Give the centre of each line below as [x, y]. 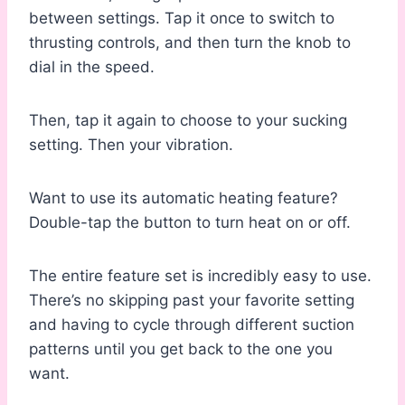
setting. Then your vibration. [131, 145]
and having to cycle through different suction [192, 325]
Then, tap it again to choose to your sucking [188, 121]
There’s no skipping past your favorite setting [192, 301]
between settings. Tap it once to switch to [182, 19]
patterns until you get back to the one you [181, 349]
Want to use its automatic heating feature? [184, 198]
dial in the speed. [92, 67]
